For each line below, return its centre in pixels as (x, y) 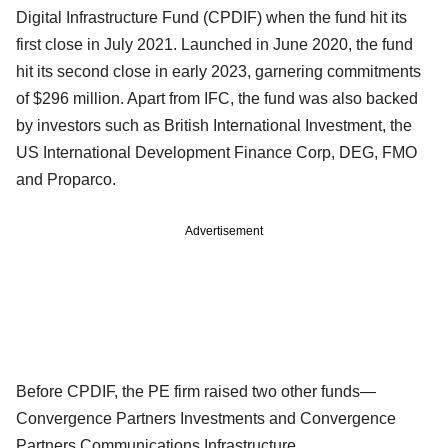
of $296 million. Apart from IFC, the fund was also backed (217, 98)
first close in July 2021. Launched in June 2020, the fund (214, 44)
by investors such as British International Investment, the (214, 125)
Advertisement (224, 230)
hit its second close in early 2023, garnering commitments (218, 71)
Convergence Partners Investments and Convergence (206, 418)
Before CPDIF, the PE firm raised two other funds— (196, 391)
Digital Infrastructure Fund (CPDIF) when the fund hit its (211, 17)
